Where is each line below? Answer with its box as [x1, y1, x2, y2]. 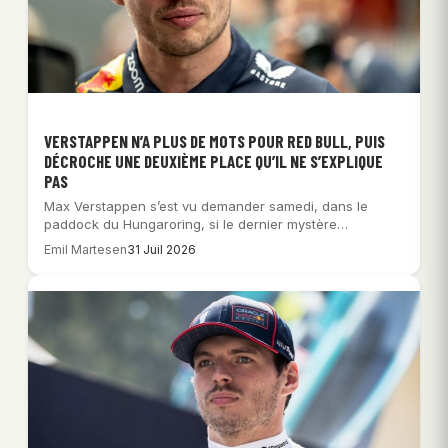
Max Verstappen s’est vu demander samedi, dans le [44, 197, 368, 214]
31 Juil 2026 [127, 241, 196, 257]
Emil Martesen [44, 241, 127, 257]
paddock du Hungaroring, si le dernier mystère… [44, 215, 348, 232]
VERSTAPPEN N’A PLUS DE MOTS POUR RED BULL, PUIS [44, 130, 385, 151]
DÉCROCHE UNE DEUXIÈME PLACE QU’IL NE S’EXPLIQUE [44, 150, 383, 171]
